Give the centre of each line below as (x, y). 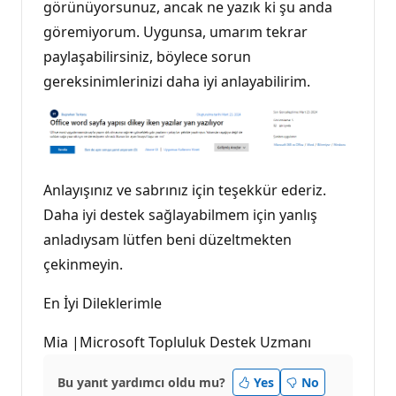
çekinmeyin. (83, 264)
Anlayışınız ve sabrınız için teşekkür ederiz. (185, 190)
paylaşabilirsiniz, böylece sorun (147, 57)
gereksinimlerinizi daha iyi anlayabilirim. (177, 82)
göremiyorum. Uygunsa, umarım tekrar (175, 32)
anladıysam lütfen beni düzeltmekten (168, 239)
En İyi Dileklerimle (103, 303)
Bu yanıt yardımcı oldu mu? (141, 382)
